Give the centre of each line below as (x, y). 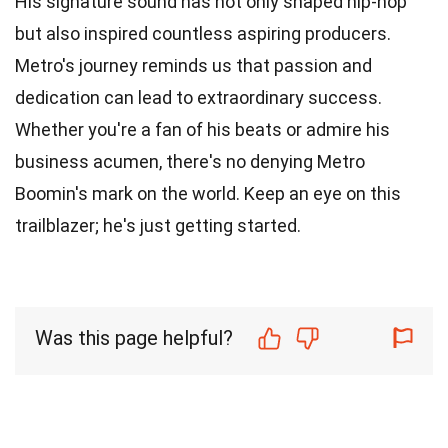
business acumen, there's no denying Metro (190, 161)
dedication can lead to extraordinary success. (198, 97)
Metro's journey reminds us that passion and (193, 65)
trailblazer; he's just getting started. (158, 225)
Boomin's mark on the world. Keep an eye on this (208, 193)
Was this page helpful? (134, 337)
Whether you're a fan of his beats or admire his (202, 129)
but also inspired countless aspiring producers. (203, 33)
